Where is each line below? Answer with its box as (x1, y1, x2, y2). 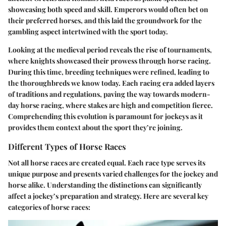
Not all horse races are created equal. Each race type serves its (8, 157, 205, 167)
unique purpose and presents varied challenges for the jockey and (8, 168, 218, 179)
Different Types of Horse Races (8, 141, 126, 152)
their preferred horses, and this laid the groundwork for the (8, 16, 202, 26)
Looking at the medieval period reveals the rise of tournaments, (8, 45, 212, 55)
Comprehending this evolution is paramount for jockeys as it (8, 111, 203, 122)
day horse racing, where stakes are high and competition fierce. (8, 100, 213, 110)
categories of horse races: (8, 202, 90, 212)
